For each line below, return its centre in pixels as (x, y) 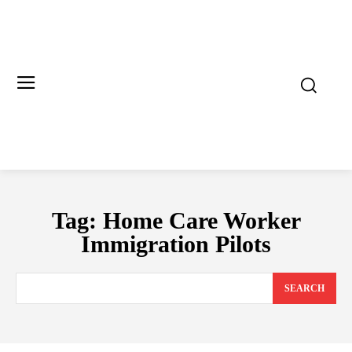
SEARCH (304, 289)
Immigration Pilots (176, 244)
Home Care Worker (202, 220)
